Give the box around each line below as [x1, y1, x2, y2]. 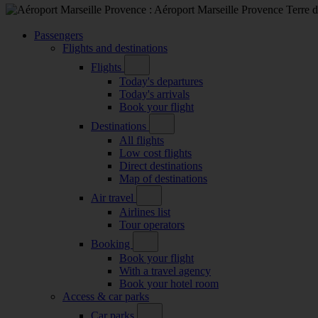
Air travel [91, 191, 136, 204]
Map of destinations [119, 172, 207, 185]
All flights [119, 133, 164, 146]
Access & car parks [62, 290, 149, 302]
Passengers [34, 28, 83, 41]
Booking [91, 237, 133, 250]
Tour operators [119, 218, 185, 231]
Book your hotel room [119, 277, 219, 290]
